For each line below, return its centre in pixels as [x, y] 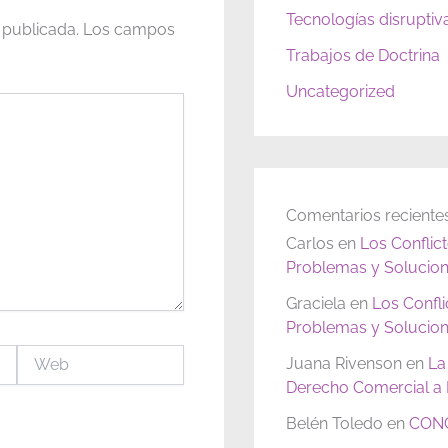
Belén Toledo [334, 424]
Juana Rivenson [344, 364]
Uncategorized [340, 92]
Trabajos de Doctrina [363, 56]
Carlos [310, 244]
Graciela [316, 304]
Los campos [129, 29]
